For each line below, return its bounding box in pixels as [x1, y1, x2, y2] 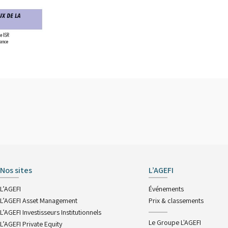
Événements [149, 184, 184, 193]
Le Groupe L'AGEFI [149, 218, 201, 227]
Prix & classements [149, 196, 204, 205]
